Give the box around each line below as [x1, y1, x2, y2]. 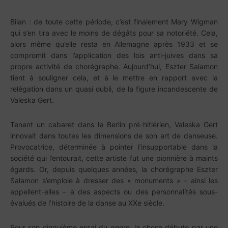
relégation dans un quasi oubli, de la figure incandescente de [10, 84, 218, 93]
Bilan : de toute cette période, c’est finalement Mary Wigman [10, 17, 218, 26]
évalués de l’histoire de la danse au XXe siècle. [10, 198, 164, 207]
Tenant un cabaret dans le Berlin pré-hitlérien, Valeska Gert [10, 120, 218, 129]
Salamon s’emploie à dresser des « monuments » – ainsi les [10, 176, 218, 185]
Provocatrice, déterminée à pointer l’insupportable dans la [10, 142, 218, 151]
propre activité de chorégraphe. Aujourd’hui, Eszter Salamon [10, 62, 218, 71]
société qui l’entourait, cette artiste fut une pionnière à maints [10, 154, 218, 162]
